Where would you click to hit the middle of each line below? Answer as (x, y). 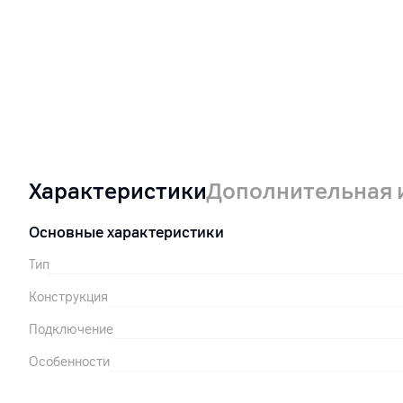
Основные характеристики (126, 233)
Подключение (71, 330)
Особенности (69, 362)
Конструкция (68, 297)
